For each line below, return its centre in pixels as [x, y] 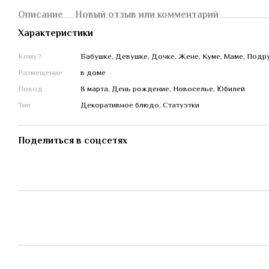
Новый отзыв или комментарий [147, 14]
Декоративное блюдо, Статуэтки [140, 105]
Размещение [40, 72]
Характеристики [56, 33]
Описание [41, 14]
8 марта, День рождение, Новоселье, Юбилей [163, 89]
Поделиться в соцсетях [73, 141]
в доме [93, 72]
